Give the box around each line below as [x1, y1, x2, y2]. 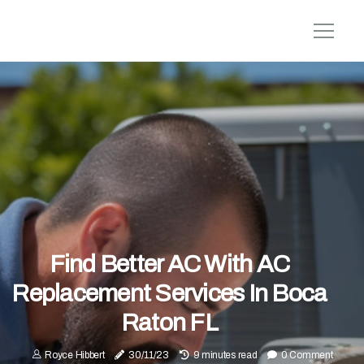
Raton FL [120, 309, 218, 336]
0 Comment [281, 349, 333, 361]
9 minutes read [193, 349, 258, 361]
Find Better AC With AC [49, 250, 290, 277]
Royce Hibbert [45, 349, 105, 361]
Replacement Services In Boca [11, 279, 327, 306]
